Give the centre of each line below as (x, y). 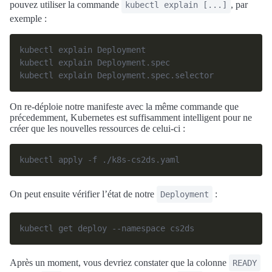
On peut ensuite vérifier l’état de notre (83, 194)
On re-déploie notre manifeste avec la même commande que (124, 107)
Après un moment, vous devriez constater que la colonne (119, 263)
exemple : (28, 19)
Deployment (185, 194)
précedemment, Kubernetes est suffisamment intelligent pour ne (131, 117)
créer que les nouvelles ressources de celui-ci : (97, 128)
